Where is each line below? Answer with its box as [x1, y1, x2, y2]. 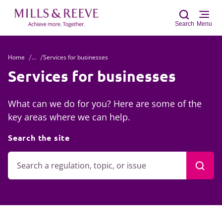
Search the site [8, 132, 70, 143]
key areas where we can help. [8, 111, 130, 123]
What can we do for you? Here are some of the [8, 98, 202, 110]
